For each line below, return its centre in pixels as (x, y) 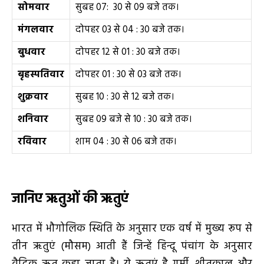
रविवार (32, 142)
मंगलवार (36, 30)
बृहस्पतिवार (41, 75)
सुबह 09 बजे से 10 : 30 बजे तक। (134, 119)
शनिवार (33, 119)
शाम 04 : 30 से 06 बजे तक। (126, 142)
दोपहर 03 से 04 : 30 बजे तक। (130, 30)
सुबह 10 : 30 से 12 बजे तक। (125, 97)
